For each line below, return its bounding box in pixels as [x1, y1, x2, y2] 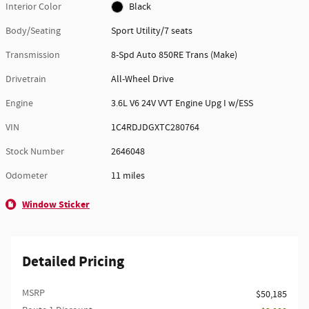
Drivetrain [6, 72, 46, 86]
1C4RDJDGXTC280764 [111, 121, 200, 134]
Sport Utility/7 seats [111, 24, 193, 37]
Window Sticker [22, 197, 90, 211]
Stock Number [6, 145, 64, 158]
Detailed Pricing [22, 252, 124, 272]
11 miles [111, 169, 146, 182]
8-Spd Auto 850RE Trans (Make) [111, 48, 238, 61]
